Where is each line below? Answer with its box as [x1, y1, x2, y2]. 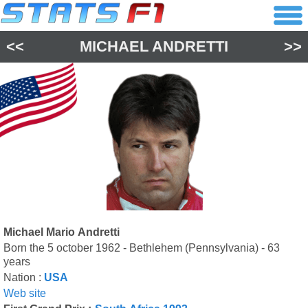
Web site [3, 287, 46, 299]
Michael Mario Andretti [3, 226, 120, 238]
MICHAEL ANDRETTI [79, 38, 228, 55]
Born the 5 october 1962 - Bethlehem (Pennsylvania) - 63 [3, 242, 280, 254]
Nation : [3, 272, 44, 283]
